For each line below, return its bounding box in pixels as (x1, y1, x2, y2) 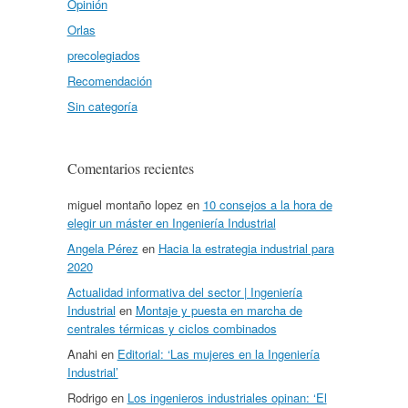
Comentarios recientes (66, 158, 194, 178)
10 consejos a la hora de (202, 195, 332, 213)
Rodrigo (66, 388, 107, 406)
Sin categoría (66, 97, 138, 115)
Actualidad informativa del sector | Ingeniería (66, 282, 302, 301)
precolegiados (66, 46, 140, 64)
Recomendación (66, 71, 152, 89)
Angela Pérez (66, 239, 138, 257)
